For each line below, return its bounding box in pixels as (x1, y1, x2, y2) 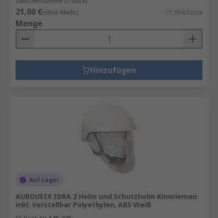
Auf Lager (29, 176, 59, 184)
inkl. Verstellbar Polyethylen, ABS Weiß (16, 200, 151, 209)
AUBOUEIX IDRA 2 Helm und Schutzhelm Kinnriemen (16, 192, 197, 201)
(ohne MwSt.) (42, 8, 78, 17)
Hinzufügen (90, 65, 136, 75)
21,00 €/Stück (166, 8, 202, 17)
